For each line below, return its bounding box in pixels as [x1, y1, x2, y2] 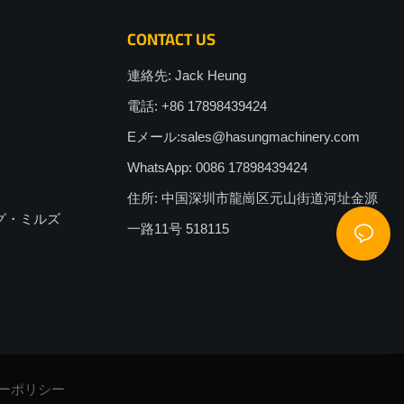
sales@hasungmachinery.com [179, 129, 360, 145]
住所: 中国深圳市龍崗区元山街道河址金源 [126, 190, 378, 207]
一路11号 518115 [126, 221, 229, 237]
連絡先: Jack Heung [126, 68, 246, 84]
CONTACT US [126, 24, 216, 55]
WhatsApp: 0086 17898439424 [126, 160, 308, 176]
